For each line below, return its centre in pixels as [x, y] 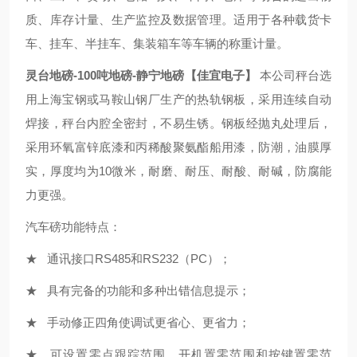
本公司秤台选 [296, 75]
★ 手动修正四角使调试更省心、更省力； [138, 322]
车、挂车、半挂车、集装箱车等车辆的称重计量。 [157, 43]
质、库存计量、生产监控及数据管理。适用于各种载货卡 [178, 20]
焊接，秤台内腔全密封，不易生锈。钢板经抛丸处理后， [178, 123]
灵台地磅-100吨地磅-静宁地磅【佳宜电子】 [143, 75]
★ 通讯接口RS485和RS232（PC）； [128, 259]
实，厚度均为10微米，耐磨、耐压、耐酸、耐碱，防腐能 [178, 171]
